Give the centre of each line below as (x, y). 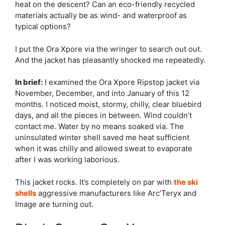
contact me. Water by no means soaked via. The (99, 126)
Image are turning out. (54, 204)
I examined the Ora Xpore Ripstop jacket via (121, 82)
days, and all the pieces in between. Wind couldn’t (103, 115)
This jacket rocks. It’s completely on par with (94, 182)
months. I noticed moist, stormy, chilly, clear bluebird (108, 104)
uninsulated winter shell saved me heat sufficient (102, 137)
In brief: (29, 82)
